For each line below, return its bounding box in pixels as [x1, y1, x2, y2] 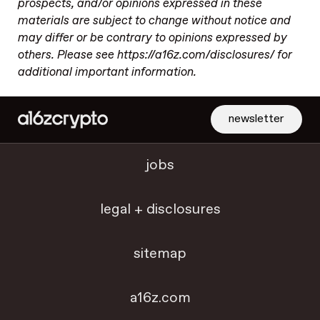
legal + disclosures [99, 200, 221, 219]
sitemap [134, 244, 186, 264]
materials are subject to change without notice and [17, 13, 291, 29]
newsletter [229, 111, 285, 126]
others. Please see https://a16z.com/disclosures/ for [17, 47, 292, 64]
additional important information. [17, 64, 196, 81]
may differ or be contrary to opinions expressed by [17, 30, 287, 46]
